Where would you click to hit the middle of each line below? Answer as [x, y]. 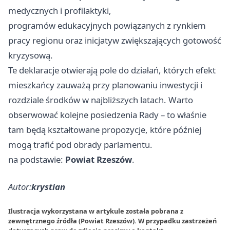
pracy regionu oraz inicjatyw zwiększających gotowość [115, 41]
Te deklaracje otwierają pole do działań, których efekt [112, 70]
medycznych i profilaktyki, [60, 11]
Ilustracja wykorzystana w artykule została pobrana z [96, 211]
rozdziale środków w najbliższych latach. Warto [101, 100]
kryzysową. [31, 55]
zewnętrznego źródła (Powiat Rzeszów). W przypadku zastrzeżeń [112, 221]
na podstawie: [37, 160]
